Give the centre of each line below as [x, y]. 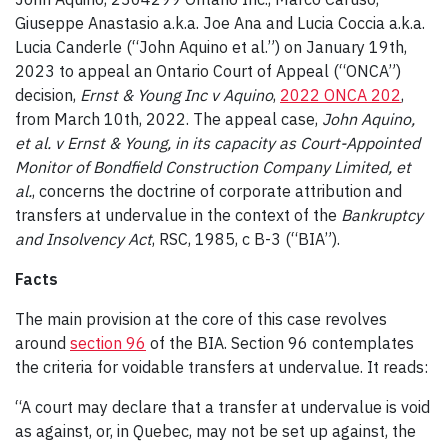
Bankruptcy [382, 214]
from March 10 [69, 118]
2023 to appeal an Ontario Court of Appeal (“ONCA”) [208, 70]
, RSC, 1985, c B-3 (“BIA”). [246, 238]
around [42, 342]
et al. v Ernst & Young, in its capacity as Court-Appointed [217, 142]
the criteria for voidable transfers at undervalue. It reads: [223, 366]
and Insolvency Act [83, 238]
